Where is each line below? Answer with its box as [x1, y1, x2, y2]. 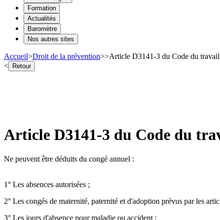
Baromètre [27, 25, 57, 32]
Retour [12, 62, 31, 70]
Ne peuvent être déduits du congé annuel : [4, 154, 134, 163]
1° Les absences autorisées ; [4, 180, 90, 189]
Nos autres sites [27, 35, 74, 43]
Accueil [4, 52, 28, 60]
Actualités [27, 14, 56, 22]
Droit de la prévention [32, 52, 100, 60]
